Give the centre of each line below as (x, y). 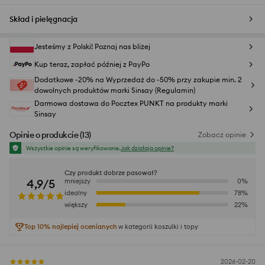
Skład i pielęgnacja (43, 19)
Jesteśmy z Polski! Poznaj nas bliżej (92, 47)
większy (76, 205)
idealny (76, 193)
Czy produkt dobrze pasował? (111, 173)
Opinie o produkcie (44, 135)
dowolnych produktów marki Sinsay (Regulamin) (115, 91)
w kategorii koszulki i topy (158, 227)
